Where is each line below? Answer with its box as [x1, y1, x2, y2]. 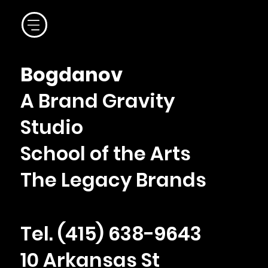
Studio [20, 114, 84, 141]
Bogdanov [20, 61, 123, 89]
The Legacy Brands [20, 166, 207, 194]
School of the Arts [20, 140, 191, 167]
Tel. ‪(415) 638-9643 [20, 220, 202, 248]
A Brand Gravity [20, 87, 175, 115]
